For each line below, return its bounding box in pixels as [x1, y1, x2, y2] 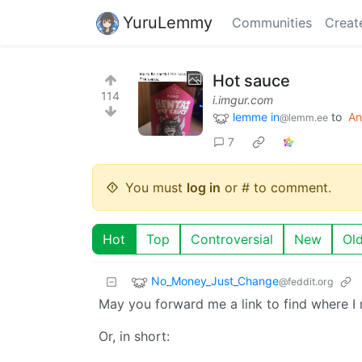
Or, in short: [99, 327, 170, 344]
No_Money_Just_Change [151, 273, 279, 288]
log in [187, 179, 221, 196]
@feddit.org [279, 275, 333, 288]
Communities [232, 15, 312, 31]
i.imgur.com [213, 93, 273, 107]
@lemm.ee [280, 112, 328, 124]
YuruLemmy [123, 12, 213, 32]
